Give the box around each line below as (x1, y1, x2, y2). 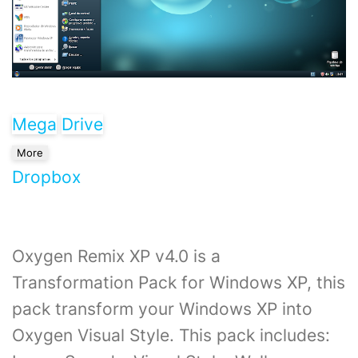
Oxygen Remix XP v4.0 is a (12, 246, 221, 267)
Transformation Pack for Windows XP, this (12, 272, 345, 293)
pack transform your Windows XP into (12, 299, 312, 320)
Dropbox (12, 167, 81, 188)
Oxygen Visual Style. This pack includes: (12, 325, 330, 346)
